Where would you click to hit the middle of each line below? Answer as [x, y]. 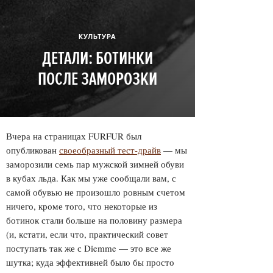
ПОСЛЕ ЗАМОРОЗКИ [97, 79]
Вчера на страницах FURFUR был [74, 136]
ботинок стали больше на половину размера [94, 220]
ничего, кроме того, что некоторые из [82, 206]
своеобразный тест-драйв [110, 150]
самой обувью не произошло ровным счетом [96, 192]
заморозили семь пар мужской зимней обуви [95, 164]
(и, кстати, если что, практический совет [87, 234]
